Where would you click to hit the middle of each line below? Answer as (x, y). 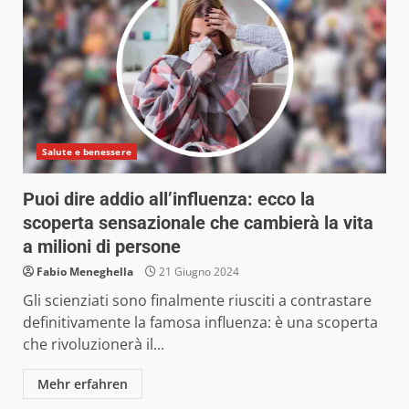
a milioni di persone (102, 246)
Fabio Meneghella (85, 271)
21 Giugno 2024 (198, 271)
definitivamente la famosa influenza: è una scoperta (200, 322)
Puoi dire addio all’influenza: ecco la (169, 199)
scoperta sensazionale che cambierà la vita (198, 222)
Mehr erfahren (83, 383)
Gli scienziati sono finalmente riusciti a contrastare (197, 300)
